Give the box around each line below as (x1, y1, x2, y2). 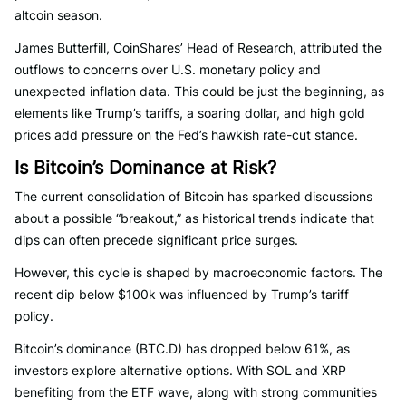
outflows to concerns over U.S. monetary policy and (14, 62, 321, 77)
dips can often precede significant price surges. (14, 232, 298, 247)
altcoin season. (14, 7, 102, 23)
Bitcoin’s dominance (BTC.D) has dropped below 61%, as (14, 341, 350, 356)
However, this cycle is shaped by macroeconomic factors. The (14, 265, 382, 280)
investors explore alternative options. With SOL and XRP (14, 362, 346, 378)
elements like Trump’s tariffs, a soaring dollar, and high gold (14, 105, 365, 121)
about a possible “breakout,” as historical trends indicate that (14, 210, 374, 226)
